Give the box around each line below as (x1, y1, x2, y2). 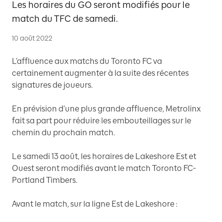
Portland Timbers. (12, 175, 77, 185)
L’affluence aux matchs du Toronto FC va (12, 56, 162, 66)
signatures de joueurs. (12, 80, 93, 90)
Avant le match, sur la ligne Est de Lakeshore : (12, 199, 177, 209)
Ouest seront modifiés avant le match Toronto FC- (12, 164, 196, 173)
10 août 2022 (12, 34, 53, 43)
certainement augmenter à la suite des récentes (12, 68, 189, 78)
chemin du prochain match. (12, 128, 115, 137)
